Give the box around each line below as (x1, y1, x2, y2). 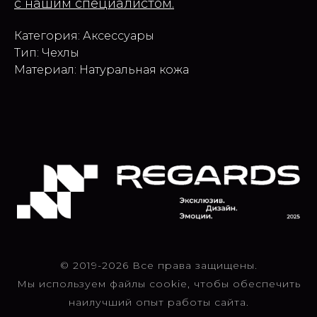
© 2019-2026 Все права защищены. (59, 258, 258, 272)
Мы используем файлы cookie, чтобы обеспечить (16, 277, 301, 290)
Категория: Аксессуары (14, 28, 154, 42)
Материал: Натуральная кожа (14, 62, 189, 76)
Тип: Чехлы (14, 45, 79, 59)
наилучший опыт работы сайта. (68, 295, 249, 309)
